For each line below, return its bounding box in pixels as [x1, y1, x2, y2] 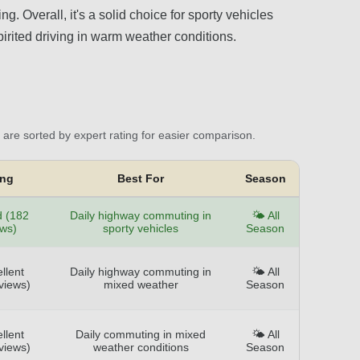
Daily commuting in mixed [76, 327, 206, 341]
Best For [117, 171, 164, 185]
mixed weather [103, 277, 178, 291]
